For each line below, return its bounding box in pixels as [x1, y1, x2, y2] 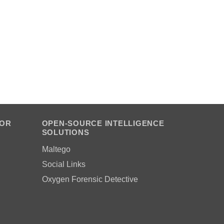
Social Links [41, 159, 85, 168]
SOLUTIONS [41, 127, 89, 136]
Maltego [41, 144, 70, 153]
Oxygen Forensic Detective [41, 174, 138, 183]
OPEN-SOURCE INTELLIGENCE [41, 118, 164, 127]
